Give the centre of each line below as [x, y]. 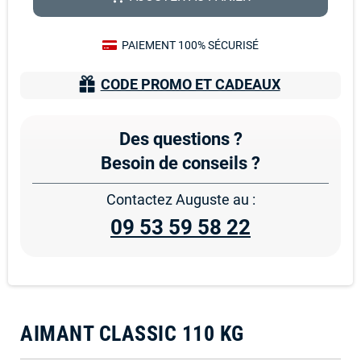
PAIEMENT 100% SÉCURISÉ [189, 46]
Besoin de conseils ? [180, 163]
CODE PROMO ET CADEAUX [190, 84]
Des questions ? [180, 139]
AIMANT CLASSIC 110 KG [132, 334]
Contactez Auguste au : [180, 200]
